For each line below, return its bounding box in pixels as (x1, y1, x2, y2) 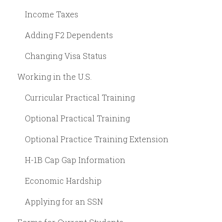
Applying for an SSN (25, 196, 103, 207)
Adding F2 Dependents (25, 29, 113, 40)
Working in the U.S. (17, 71, 92, 82)
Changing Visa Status (25, 50, 107, 61)
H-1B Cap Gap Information (25, 154, 125, 165)
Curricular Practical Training (25, 92, 135, 103)
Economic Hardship (25, 175, 102, 186)
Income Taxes (25, 8, 78, 19)
